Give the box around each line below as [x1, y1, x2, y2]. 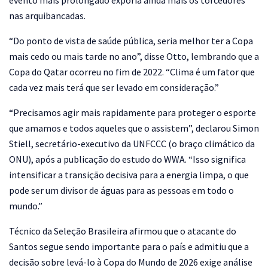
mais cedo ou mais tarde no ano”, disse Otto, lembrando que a [9, 50, 259, 62]
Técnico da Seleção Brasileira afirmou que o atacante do [9, 224, 236, 237]
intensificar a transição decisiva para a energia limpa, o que [9, 168, 249, 181]
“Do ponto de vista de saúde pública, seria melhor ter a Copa [9, 34, 253, 47]
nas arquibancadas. [9, 9, 86, 22]
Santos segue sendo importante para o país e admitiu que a [9, 240, 249, 252]
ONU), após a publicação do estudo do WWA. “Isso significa [9, 153, 246, 165]
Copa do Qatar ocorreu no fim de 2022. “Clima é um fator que [9, 65, 255, 78]
